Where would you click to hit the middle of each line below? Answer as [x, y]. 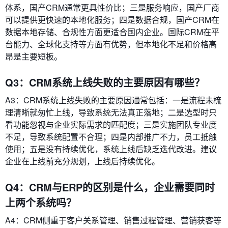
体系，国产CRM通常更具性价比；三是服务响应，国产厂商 [112, 8]
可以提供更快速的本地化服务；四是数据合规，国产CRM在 [112, 20]
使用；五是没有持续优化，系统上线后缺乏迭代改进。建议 [111, 149]
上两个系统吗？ [41, 203]
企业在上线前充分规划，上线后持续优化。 [82, 161]
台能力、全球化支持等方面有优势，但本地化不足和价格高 [111, 44]
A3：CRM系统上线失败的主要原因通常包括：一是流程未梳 [113, 100]
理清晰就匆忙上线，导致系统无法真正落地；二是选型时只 [111, 112]
